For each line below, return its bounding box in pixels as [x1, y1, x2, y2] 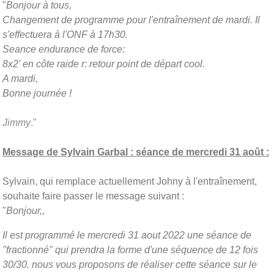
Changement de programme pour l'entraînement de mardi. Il [2, 14, 260, 25]
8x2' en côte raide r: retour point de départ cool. [2, 58, 205, 69]
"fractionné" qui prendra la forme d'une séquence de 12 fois [2, 244, 258, 255]
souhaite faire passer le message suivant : [2, 190, 184, 201]
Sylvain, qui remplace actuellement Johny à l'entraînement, [2, 176, 257, 187]
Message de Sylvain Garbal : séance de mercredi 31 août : [2, 146, 269, 157]
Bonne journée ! [2, 87, 72, 98]
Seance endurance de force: [2, 43, 127, 54]
